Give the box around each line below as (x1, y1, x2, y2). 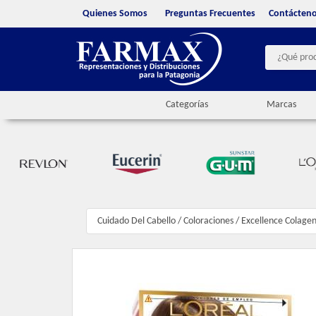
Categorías (165, 99, 208, 111)
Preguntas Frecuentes (165, 8, 255, 19)
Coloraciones (183, 215, 233, 226)
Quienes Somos (83, 8, 147, 19)
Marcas (266, 99, 296, 111)
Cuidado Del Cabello (97, 215, 176, 226)
